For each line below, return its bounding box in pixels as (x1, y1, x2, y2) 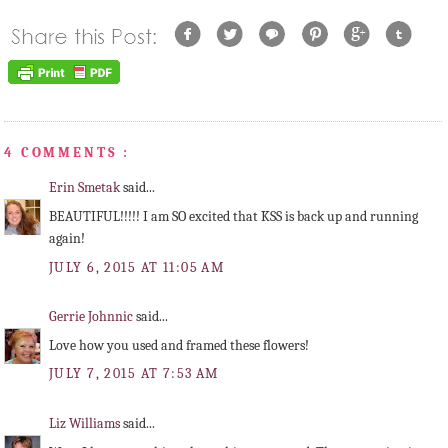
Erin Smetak (49, 179, 123, 197)
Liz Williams (49, 415, 123, 433)
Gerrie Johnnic (49, 308, 136, 326)
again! (49, 230, 85, 248)
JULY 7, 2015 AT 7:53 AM (49, 365, 219, 383)
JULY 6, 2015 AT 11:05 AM (49, 258, 225, 276)
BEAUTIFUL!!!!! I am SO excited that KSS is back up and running (49, 208, 418, 226)
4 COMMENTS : (4, 143, 131, 161)
